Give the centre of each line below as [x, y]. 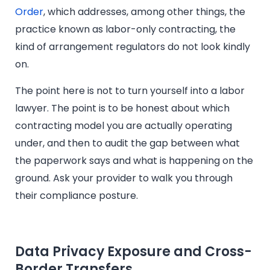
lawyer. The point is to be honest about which [122, 108]
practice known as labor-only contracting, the [125, 30]
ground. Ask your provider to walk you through [124, 178]
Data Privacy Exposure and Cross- [133, 251]
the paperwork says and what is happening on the [134, 160]
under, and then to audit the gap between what [127, 143]
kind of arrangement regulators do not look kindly [133, 47]
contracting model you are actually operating [124, 125]
